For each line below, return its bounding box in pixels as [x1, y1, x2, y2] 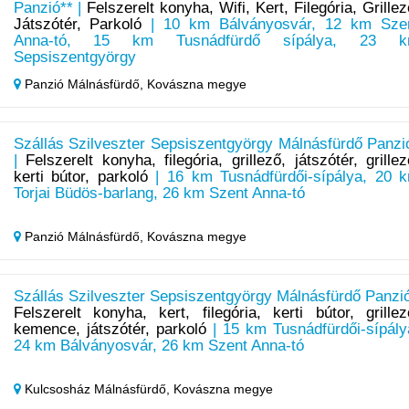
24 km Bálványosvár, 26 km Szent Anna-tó [13, 337, 304, 355]
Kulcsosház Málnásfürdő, [20, 382, 173, 397]
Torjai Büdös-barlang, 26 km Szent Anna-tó [13, 184, 305, 203]
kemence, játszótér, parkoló [13, 320, 206, 339]
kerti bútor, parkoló [13, 168, 148, 186]
